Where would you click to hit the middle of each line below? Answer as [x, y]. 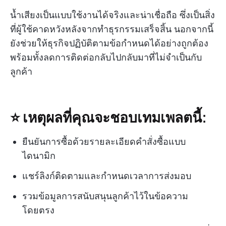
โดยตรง [38, 210]
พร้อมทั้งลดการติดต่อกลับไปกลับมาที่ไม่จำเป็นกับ [106, 58]
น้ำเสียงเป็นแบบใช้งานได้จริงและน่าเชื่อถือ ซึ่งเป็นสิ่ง [112, 15]
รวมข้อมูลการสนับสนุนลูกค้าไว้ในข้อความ [105, 196]
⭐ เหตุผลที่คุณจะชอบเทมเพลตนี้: [108, 117]
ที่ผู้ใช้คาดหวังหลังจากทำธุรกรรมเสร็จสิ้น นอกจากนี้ [112, 29]
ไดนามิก [39, 156]
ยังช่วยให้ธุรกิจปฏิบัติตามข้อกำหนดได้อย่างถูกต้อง [109, 43]
